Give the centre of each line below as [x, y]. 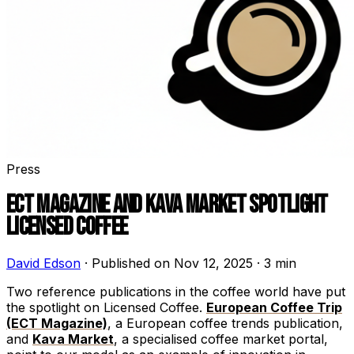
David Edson [43, 264]
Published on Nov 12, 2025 [172, 264]
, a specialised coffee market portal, [221, 339]
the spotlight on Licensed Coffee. [106, 308]
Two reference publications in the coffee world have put [176, 292]
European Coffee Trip [274, 308]
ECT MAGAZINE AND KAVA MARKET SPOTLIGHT [167, 205]
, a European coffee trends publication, [225, 324]
